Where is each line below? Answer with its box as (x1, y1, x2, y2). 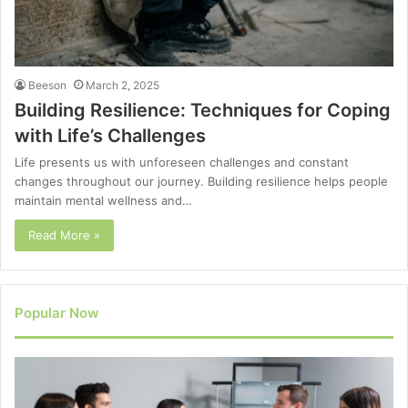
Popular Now (15, 304, 99, 322)
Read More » (28, 228, 100, 243)
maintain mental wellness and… (15, 193, 192, 209)
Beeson (28, 78, 66, 93)
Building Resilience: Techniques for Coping (15, 99, 391, 122)
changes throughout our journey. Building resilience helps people (15, 174, 388, 189)
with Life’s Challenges (15, 125, 206, 148)
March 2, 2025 (86, 78, 159, 93)
